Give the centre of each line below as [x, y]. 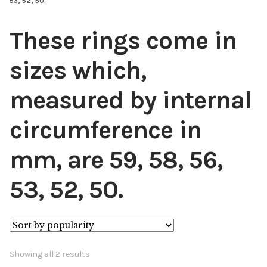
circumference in [105, 130]
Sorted [102, 253]
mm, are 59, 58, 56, [116, 160]
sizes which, [78, 70]
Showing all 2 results [50, 254]
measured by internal [131, 100]
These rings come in [123, 41]
